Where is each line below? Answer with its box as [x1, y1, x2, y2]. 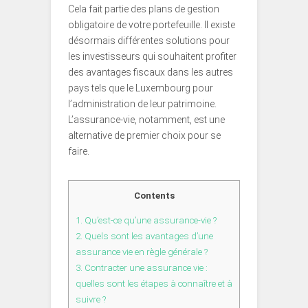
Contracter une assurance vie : [82, 263, 208, 274]
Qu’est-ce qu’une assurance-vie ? [82, 215, 217, 226]
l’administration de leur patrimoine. [68, 98, 217, 109]
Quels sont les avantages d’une [82, 231, 213, 242]
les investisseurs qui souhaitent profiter [68, 50, 236, 62]
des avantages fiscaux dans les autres [68, 66, 233, 78]
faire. [68, 145, 89, 157]
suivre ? [76, 294, 106, 305]
